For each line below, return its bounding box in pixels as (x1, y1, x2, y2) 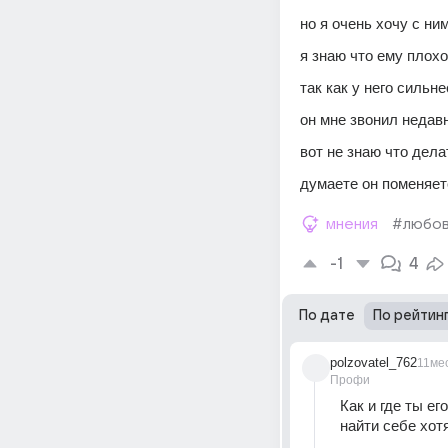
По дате (299, 308, 355, 323)
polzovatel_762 (330, 355, 417, 370)
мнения (326, 216, 378, 232)
